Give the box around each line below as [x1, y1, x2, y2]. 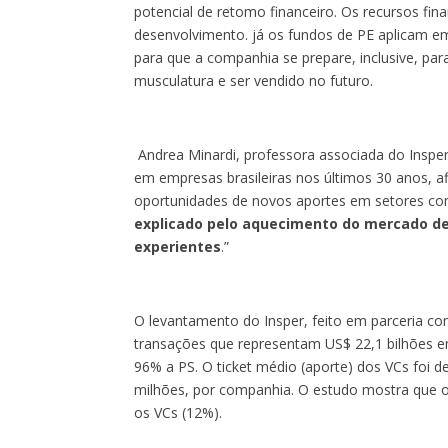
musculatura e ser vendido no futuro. [134, 71, 374, 90]
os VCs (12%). [134, 403, 223, 422]
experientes [134, 237, 222, 256]
